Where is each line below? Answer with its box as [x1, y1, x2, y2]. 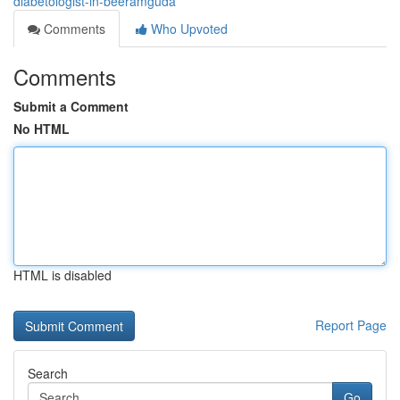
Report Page [315, 316, 387, 334]
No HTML [13, 120, 70, 137]
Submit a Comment [13, 97, 129, 115]
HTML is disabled [13, 266, 112, 284]
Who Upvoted [147, 20, 228, 37]
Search [28, 364, 68, 382]
